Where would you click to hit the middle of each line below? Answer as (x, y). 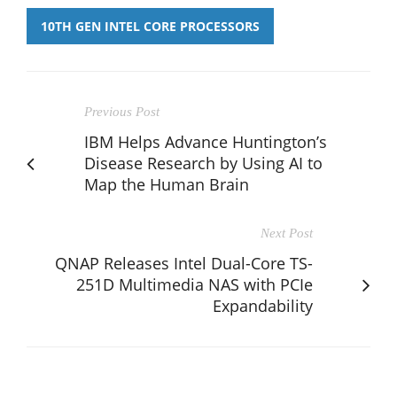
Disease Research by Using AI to (203, 163)
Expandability (263, 305)
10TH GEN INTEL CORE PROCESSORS (150, 26)
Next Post (287, 233)
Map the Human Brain (167, 184)
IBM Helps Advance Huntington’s (206, 141)
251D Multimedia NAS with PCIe (195, 284)
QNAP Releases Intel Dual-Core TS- (184, 263)
